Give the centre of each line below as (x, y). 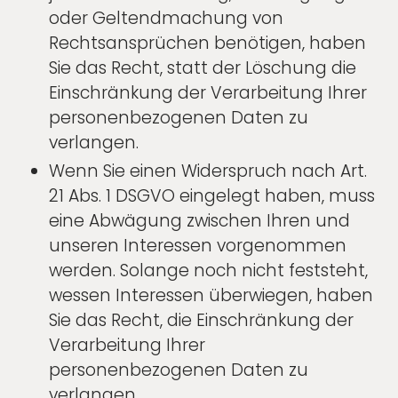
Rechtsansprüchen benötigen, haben (207, 44)
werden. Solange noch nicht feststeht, (208, 271)
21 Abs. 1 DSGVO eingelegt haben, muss (212, 196)
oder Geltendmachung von (166, 19)
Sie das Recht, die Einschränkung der (201, 321)
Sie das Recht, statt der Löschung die (203, 68)
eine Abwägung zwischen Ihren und (199, 221)
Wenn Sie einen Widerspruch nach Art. (208, 171)
